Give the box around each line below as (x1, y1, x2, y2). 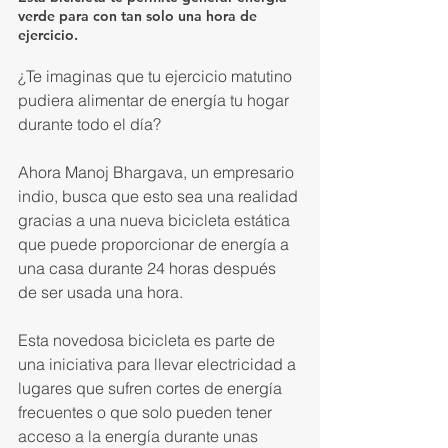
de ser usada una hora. (18, 281, 183, 302)
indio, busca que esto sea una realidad (18, 185, 302, 206)
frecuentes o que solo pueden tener (18, 401, 276, 422)
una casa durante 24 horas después (18, 257, 280, 278)
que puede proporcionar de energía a (18, 233, 293, 254)
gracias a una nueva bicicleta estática (18, 209, 294, 230)
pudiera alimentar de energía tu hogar (18, 89, 293, 110)
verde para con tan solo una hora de (18, 6, 261, 25)
